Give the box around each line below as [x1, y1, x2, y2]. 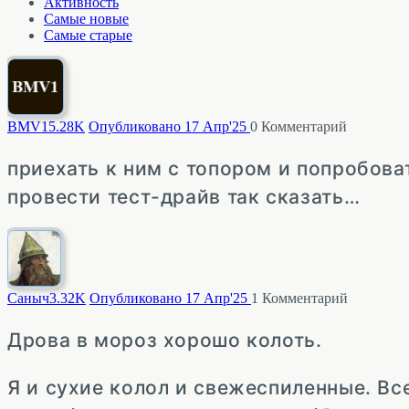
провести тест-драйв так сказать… [7, 184, 361, 208]
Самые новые [44, 11, 129, 27]
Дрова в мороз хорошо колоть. [7, 328, 322, 351]
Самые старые [44, 27, 132, 44]
